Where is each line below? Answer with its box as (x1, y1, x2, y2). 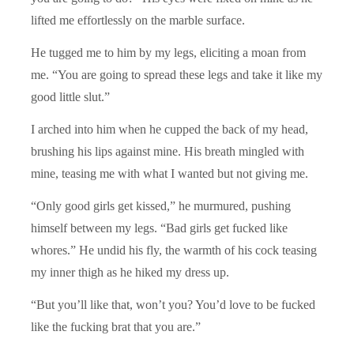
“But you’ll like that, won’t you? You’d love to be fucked (31, 297, 315, 311)
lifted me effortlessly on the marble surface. (31, 13, 245, 27)
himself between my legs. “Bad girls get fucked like (31, 220, 288, 235)
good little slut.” (31, 89, 110, 104)
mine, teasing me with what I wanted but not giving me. (31, 166, 308, 180)
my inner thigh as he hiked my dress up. (31, 265, 229, 279)
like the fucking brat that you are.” (31, 319, 201, 333)
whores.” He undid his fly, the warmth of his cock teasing (31, 243, 317, 257)
